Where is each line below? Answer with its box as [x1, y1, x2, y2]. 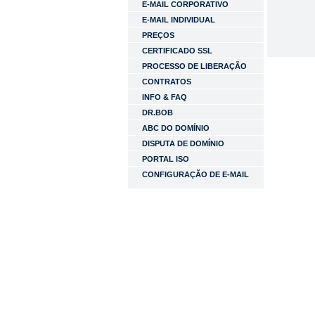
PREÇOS [142, 31, 174, 39]
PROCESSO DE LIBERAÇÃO [142, 62, 247, 70]
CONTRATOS [142, 77, 191, 86]
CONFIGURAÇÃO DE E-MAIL [142, 170, 249, 179]
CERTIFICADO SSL [142, 46, 212, 55]
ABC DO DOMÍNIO [142, 124, 210, 132]
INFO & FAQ [142, 93, 187, 101]
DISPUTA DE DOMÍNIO [142, 139, 224, 148]
